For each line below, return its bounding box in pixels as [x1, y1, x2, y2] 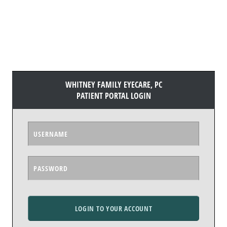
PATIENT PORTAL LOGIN [76, 90, 151, 101]
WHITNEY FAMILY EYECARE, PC [65, 79, 162, 90]
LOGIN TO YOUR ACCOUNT [74, 203, 153, 213]
